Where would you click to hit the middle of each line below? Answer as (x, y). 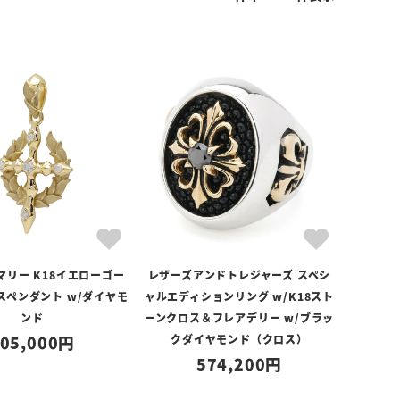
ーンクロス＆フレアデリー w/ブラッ (239, 317)
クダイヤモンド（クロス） (239, 339)
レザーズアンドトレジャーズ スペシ (239, 275)
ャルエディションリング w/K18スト (239, 296)
